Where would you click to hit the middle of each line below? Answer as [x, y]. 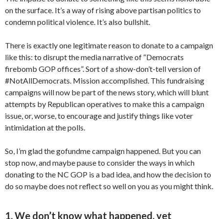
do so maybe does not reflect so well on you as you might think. [109, 186]
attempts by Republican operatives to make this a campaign [105, 104]
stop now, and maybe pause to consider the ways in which [100, 163]
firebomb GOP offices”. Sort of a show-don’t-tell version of [103, 69]
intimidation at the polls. [45, 127]
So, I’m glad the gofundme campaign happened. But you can [103, 151]
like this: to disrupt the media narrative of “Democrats [94, 57]
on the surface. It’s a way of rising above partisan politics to [103, 10]
